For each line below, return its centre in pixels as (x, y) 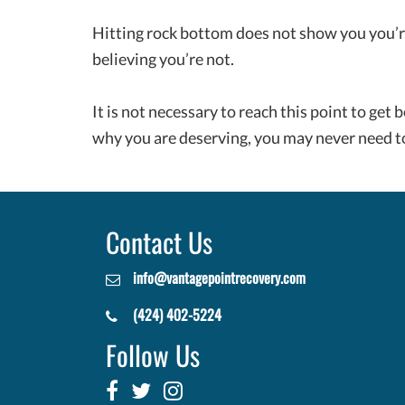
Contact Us (159, 242)
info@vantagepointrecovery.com (219, 278)
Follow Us (153, 355)
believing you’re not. (163, 58)
